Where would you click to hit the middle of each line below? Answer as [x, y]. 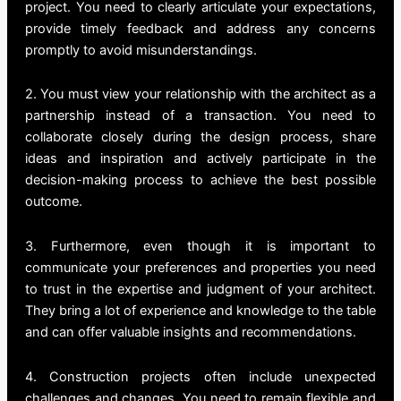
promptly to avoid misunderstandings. [141, 50]
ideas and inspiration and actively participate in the [200, 159]
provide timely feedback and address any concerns [200, 28]
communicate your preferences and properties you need [200, 267]
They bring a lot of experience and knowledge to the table [200, 310]
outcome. [53, 202]
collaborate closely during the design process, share [200, 137]
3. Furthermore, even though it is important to [200, 246]
